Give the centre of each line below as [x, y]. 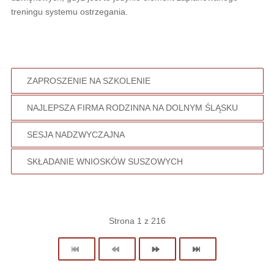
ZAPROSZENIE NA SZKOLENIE [88, 81]
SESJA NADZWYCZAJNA [76, 135]
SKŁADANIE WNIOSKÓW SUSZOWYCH [105, 162]
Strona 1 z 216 [137, 221]
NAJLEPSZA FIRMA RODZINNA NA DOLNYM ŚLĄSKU [132, 108]
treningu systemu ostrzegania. [69, 12]
